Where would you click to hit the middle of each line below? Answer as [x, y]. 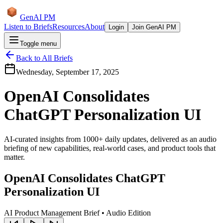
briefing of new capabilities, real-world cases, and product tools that [110, 148]
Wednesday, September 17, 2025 [67, 72]
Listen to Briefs [28, 27]
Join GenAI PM [154, 27]
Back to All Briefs [44, 58]
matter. [14, 157]
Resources [68, 27]
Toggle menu [38, 44]
